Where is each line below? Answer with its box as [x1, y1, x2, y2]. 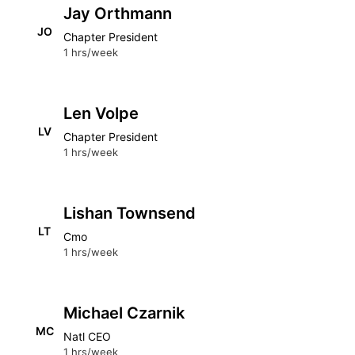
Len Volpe [63, 104, 139, 123]
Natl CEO [63, 330, 111, 343]
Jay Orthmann [63, 4, 172, 23]
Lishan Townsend [63, 204, 196, 223]
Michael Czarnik [63, 303, 185, 323]
